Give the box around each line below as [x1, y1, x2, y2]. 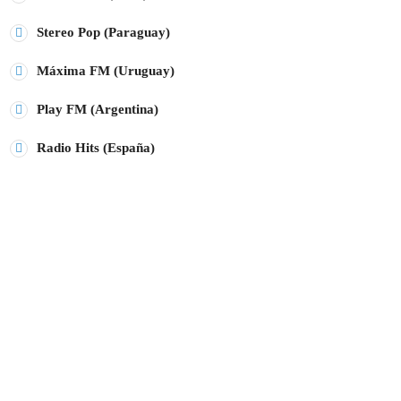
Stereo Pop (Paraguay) [37, 24, 170, 39]
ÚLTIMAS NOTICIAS [2, 198, 131, 213]
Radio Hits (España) [37, 140, 155, 155]
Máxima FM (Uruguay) [37, 63, 175, 78]
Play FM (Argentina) [37, 101, 158, 116]
